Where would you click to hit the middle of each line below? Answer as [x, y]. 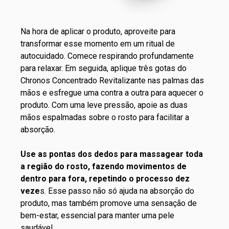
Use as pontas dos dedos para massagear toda [112, 154]
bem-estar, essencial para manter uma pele [97, 215]
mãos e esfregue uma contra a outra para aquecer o [112, 93]
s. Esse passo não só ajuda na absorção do [117, 191]
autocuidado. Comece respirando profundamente [107, 56]
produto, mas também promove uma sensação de [109, 203]
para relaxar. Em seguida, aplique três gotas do [104, 68]
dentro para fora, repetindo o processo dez [105, 178]
